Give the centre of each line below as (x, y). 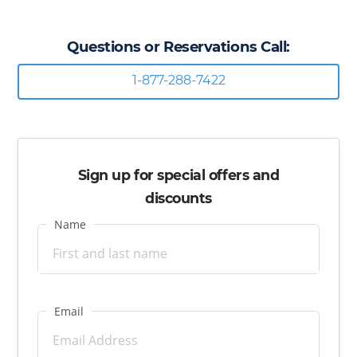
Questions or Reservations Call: (178, 47)
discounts (178, 198)
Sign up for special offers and (178, 175)
